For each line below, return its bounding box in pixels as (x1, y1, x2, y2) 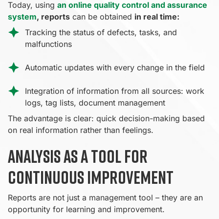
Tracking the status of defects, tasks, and (25, 27, 177, 37)
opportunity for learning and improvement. (8, 204, 165, 214)
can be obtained (70, 11, 134, 22)
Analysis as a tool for (8, 145, 148, 167)
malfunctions (25, 39, 72, 49)
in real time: (134, 11, 179, 22)
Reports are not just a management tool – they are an (8, 192, 203, 202)
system (8, 11, 37, 22)
